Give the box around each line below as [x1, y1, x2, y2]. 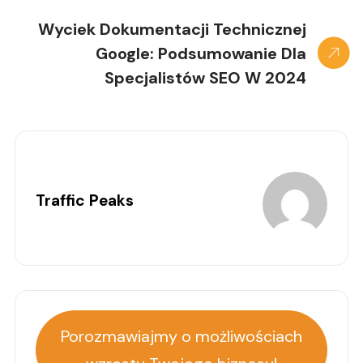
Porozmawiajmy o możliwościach [61, 325, 302, 347]
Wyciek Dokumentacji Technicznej [38, 18, 306, 40]
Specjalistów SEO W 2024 [105, 66, 306, 88]
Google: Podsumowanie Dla [96, 42, 306, 64]
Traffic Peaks [36, 190, 134, 211]
